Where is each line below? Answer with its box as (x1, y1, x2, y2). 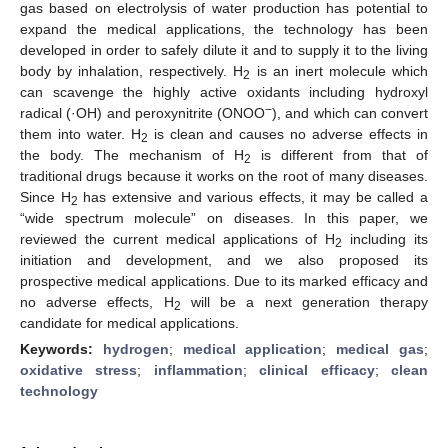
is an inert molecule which (250, 62, 429, 79)
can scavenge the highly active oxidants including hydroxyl (20, 83, 428, 100)
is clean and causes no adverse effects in (147, 125, 429, 142)
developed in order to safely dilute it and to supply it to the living (20, 41, 428, 58)
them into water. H (20, 125, 141, 142)
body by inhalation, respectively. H (20, 62, 244, 79)
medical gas (336, 340, 425, 357)
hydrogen (102, 340, 169, 357)
